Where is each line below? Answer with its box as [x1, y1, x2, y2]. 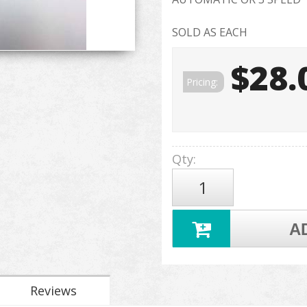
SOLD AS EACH [171, 25, 247, 40]
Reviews [30, 282, 77, 299]
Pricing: [186, 75, 221, 88]
